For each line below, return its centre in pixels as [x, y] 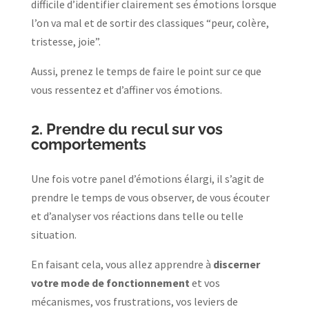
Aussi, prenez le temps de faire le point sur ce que [146, 71]
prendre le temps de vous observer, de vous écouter [150, 197]
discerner [236, 264]
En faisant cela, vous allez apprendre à [122, 264]
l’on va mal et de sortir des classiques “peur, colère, [150, 22]
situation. [54, 234]
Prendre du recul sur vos [134, 129]
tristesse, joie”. [67, 41]
